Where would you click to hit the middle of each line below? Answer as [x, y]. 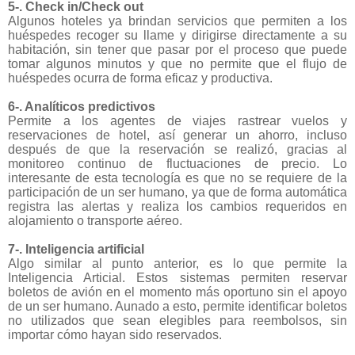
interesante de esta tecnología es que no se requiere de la [177, 177]
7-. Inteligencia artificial [76, 249]
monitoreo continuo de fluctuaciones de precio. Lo [177, 163]
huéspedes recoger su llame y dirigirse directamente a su [177, 35]
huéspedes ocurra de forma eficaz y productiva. [140, 78]
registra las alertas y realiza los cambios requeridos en [177, 206]
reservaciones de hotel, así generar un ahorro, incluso [177, 135]
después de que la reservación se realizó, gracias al [177, 149]
